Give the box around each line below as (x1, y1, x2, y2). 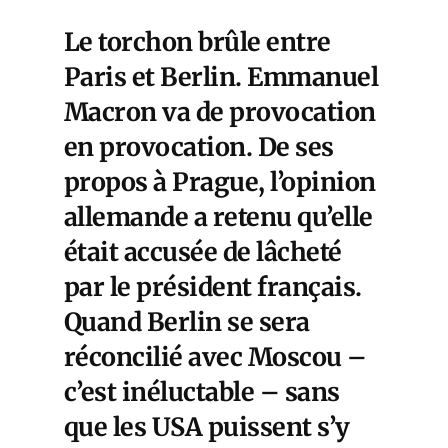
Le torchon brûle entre (64, 25, 331, 58)
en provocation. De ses (64, 130, 334, 163)
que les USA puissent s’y (64, 410, 350, 443)
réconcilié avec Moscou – (64, 340, 367, 373)
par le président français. (64, 270, 362, 303)
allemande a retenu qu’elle (64, 200, 373, 233)
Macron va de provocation (64, 95, 376, 128)
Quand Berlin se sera (64, 305, 310, 338)
